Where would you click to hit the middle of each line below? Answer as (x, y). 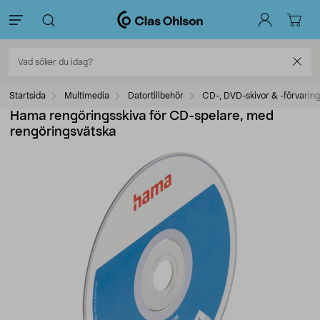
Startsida (27, 96)
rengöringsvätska (63, 132)
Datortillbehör (156, 96)
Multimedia (87, 96)
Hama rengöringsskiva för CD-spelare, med (142, 116)
